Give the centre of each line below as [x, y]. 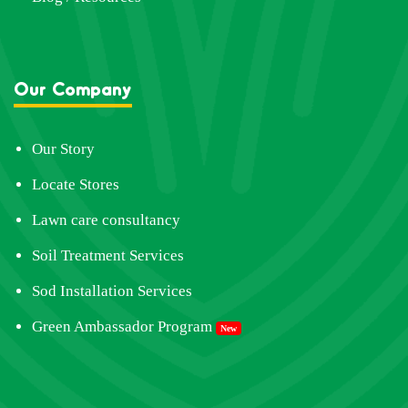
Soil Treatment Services [108, 255]
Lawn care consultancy [106, 219]
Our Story [63, 148]
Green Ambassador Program [122, 326]
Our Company [73, 88]
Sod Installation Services [112, 291]
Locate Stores [76, 184]
